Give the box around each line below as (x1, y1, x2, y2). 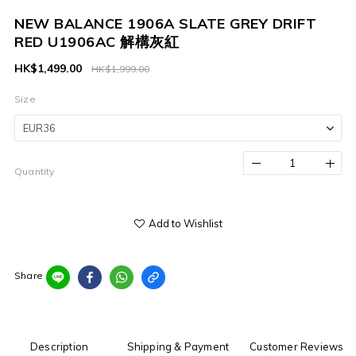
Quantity (14, 164, 55, 177)
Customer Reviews (250, 340, 344, 353)
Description (30, 340, 89, 353)
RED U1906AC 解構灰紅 (14, 33, 179, 51)
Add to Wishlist (148, 217, 222, 230)
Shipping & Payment (126, 340, 230, 353)
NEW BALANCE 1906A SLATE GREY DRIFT (14, 14, 316, 33)
